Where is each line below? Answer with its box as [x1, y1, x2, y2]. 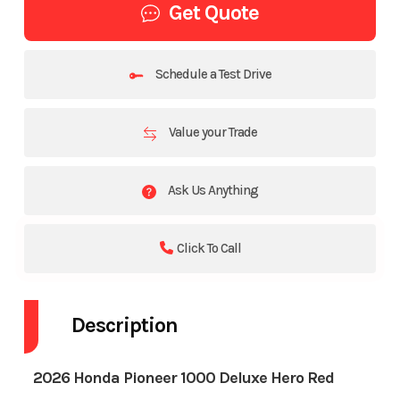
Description [71, 312, 178, 338]
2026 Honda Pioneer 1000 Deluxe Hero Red [32, 368, 334, 388]
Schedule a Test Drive [152, 66, 271, 83]
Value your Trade [166, 124, 257, 141]
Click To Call [176, 240, 241, 257]
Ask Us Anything [165, 182, 258, 199]
